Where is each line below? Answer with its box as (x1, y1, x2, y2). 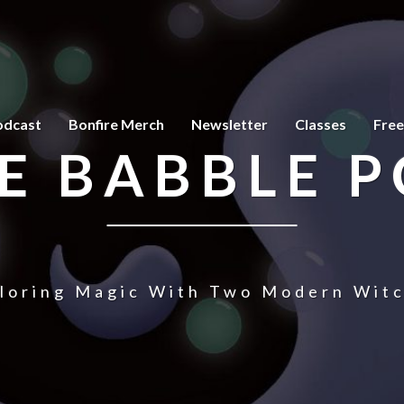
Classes (295, 115, 346, 133)
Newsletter (191, 115, 268, 133)
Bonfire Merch (69, 115, 164, 133)
